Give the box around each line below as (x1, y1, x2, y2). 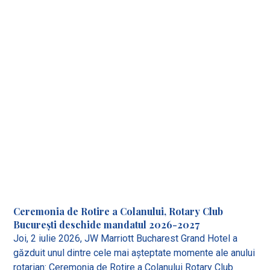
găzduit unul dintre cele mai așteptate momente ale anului (13, 246, 256, 259)
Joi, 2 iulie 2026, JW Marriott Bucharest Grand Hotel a (13, 232, 238, 244)
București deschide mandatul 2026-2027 (13, 218, 200, 231)
